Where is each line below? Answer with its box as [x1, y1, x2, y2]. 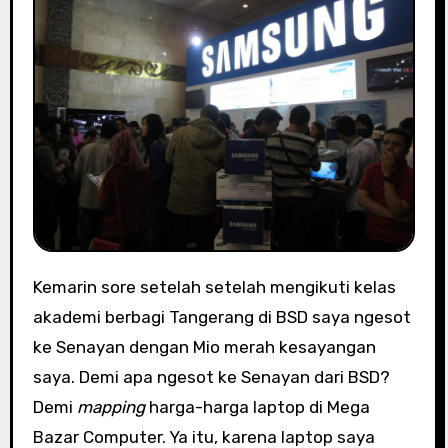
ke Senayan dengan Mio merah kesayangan [32, 337, 376, 358]
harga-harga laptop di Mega [144, 397, 370, 418]
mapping [76, 397, 145, 418]
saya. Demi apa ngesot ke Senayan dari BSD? [32, 367, 390, 388]
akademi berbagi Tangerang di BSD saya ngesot [32, 307, 411, 328]
